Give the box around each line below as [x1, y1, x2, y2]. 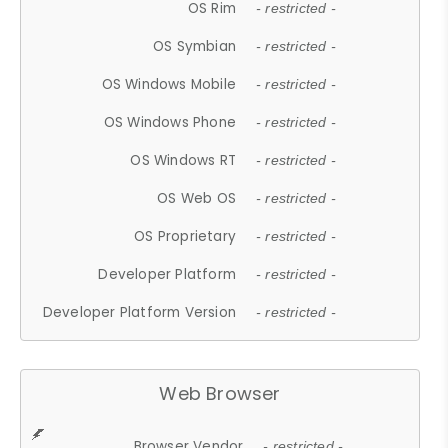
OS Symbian [153, 36, 237, 56]
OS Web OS [157, 188, 237, 208]
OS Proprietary [134, 226, 237, 246]
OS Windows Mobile [101, 74, 237, 94]
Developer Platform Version [42, 302, 237, 322]
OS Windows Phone [103, 112, 237, 132]
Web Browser [159, 381, 281, 406]
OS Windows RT [130, 150, 237, 170]
